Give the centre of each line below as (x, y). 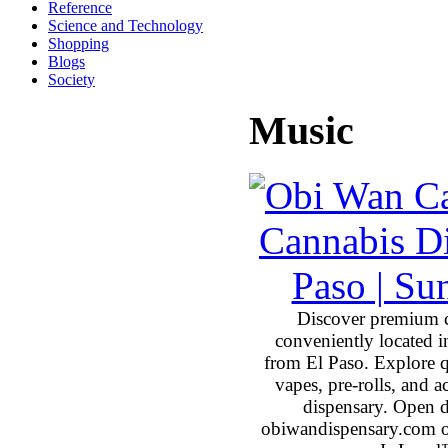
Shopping (78, 43)
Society (71, 79)
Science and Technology (125, 25)
